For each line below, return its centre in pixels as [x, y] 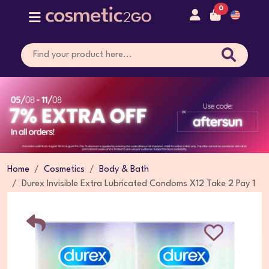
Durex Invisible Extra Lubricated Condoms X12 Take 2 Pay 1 [138, 184]
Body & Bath [124, 169]
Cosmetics [64, 169]
